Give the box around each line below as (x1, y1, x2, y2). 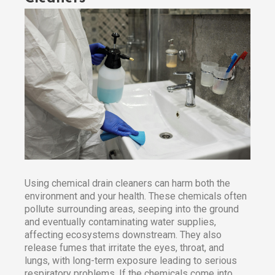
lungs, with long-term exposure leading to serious (25, 254, 237, 266)
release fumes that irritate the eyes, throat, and (25, 241, 224, 254)
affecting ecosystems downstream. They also (25, 228, 222, 241)
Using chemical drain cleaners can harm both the (25, 177, 230, 189)
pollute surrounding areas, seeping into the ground (25, 203, 239, 215)
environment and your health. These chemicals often (25, 190, 247, 202)
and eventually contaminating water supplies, (25, 215, 216, 228)
